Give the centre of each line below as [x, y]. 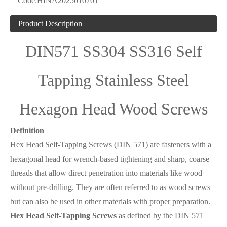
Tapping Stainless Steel [113, 80]
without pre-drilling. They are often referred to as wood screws [110, 187]
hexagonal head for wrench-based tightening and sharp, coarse [110, 159]
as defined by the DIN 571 [160, 216]
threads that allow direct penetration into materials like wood [106, 173]
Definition [27, 130]
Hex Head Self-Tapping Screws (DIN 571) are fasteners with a [111, 145]
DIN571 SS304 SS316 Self [113, 51]
